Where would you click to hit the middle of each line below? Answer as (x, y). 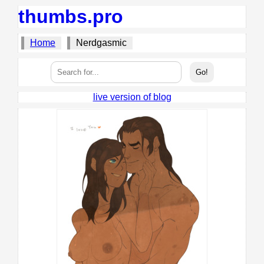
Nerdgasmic (101, 43)
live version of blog (132, 97)
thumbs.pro (71, 16)
